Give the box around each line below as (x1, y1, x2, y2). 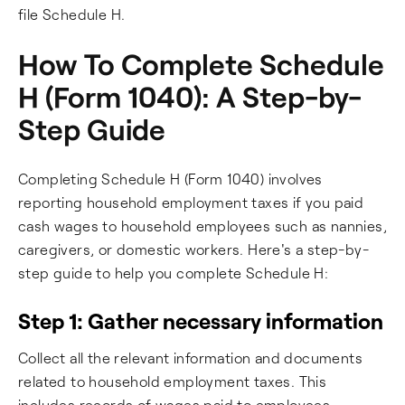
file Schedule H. (18, 5, 126, 23)
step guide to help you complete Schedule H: (18, 264, 329, 281)
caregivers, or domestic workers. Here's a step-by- (18, 240, 369, 258)
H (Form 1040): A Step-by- (18, 79, 362, 114)
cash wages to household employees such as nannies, (18, 217, 387, 234)
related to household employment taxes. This (18, 372, 327, 390)
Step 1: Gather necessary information (18, 307, 383, 334)
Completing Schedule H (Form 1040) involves (18, 170, 323, 187)
